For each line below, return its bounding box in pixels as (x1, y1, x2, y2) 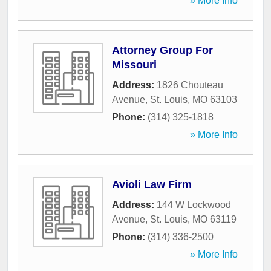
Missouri (112, 59, 157, 71)
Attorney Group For (112, 44, 213, 57)
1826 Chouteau (157, 80, 223, 91)
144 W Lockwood (157, 200, 231, 211)
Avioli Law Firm (112, 178, 192, 191)
